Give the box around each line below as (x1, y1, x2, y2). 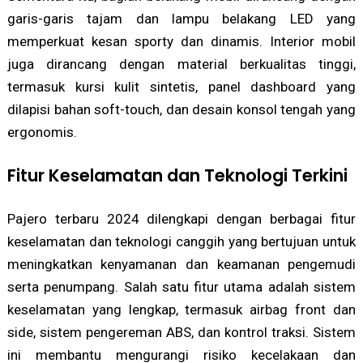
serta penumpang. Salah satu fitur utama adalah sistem (6, 279, 357, 296)
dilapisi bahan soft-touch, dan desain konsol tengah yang (6, 101, 357, 118)
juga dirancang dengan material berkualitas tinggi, (6, 56, 357, 73)
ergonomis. (6, 124, 77, 141)
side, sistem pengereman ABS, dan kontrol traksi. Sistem (6, 324, 357, 341)
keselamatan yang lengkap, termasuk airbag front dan (6, 301, 357, 318)
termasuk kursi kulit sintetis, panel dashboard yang (6, 79, 357, 96)
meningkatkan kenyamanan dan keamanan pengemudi (6, 256, 357, 273)
